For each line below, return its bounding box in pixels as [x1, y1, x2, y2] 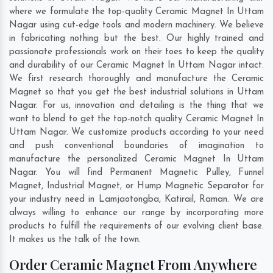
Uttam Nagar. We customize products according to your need [9, 128, 264, 138]
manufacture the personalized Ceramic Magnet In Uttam [9, 155, 264, 165]
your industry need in [9, 195, 99, 205]
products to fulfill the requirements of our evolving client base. [9, 222, 264, 232]
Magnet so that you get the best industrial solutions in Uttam [9, 88, 264, 97]
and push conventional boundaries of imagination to [9, 141, 264, 151]
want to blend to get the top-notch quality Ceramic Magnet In [9, 115, 264, 124]
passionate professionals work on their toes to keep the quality [9, 48, 264, 57]
